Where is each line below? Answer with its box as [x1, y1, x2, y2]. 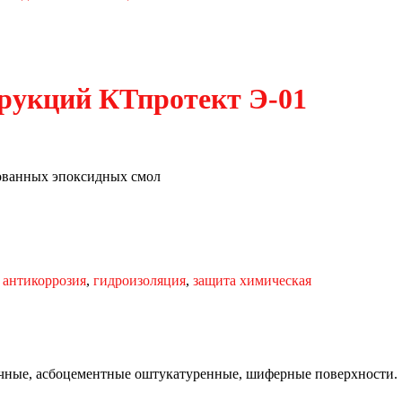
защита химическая [193, 273, 311, 289]
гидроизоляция [93, 273, 186, 289]
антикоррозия [3, 273, 86, 289]
